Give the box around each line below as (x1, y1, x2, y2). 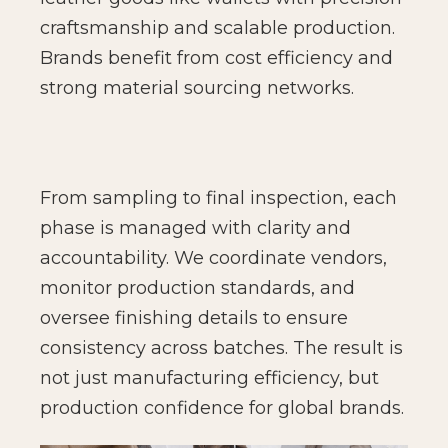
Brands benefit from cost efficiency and (40, 46, 393, 69)
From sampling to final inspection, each (40, 186, 397, 209)
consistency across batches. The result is (40, 336, 403, 359)
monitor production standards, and (40, 276, 355, 299)
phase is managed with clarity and (40, 216, 351, 239)
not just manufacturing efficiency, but (40, 366, 379, 389)
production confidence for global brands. (40, 396, 404, 419)
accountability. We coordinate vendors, (40, 246, 387, 269)
